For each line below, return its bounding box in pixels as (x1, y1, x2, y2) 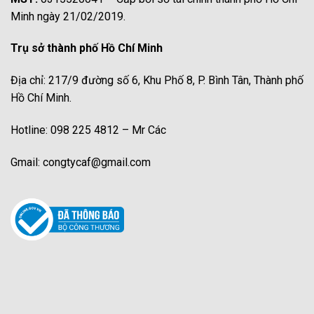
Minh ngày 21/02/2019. (11, 9, 125, 23)
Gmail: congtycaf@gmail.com (11, 155, 151, 169)
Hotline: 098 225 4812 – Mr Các (11, 123, 166, 137)
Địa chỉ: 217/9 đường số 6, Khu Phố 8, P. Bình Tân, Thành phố (11, 74, 303, 88)
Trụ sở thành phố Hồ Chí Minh (11, 41, 163, 55)
